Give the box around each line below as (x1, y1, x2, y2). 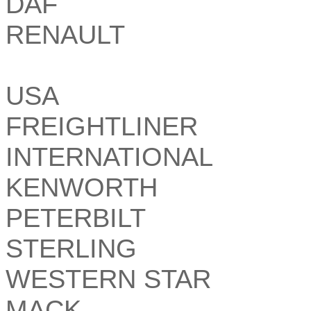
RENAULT (6, 19, 125, 49)
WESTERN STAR (6, 263, 211, 294)
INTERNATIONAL (6, 141, 213, 171)
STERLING (6, 233, 137, 263)
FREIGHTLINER (6, 110, 198, 141)
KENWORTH (6, 171, 158, 202)
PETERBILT (6, 202, 146, 233)
